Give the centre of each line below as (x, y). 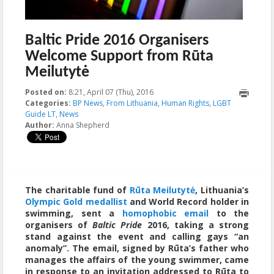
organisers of (59, 225)
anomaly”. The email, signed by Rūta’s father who (137, 248)
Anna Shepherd (82, 125)
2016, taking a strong (196, 225)
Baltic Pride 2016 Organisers (117, 41)
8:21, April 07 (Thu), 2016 (111, 92)
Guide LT (40, 114)
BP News (88, 103)
